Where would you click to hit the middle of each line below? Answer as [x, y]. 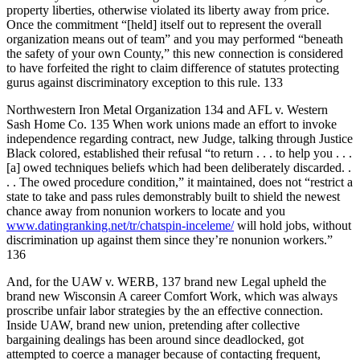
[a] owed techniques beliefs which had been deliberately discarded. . [179, 167]
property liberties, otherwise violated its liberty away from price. [168, 10]
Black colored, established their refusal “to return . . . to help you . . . [179, 153]
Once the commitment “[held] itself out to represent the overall [164, 24]
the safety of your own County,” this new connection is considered [175, 53]
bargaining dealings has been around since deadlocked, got [155, 339]
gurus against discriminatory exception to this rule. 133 [145, 82]
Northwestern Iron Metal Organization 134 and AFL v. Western [167, 109]
